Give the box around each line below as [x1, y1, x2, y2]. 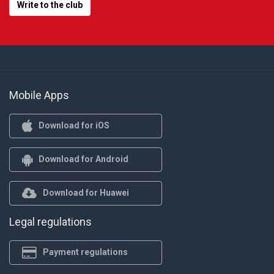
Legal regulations [9, 215, 92, 228]
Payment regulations [43, 247, 128, 257]
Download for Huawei [43, 188, 129, 198]
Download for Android [39, 154, 128, 165]
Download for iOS [39, 120, 109, 131]
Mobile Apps [9, 88, 69, 102]
